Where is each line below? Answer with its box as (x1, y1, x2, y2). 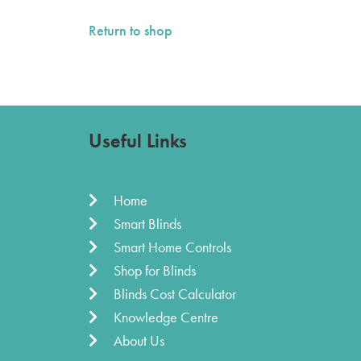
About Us (113, 331, 164, 350)
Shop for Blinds (113, 261, 196, 280)
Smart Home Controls (113, 238, 231, 256)
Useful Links (88, 128, 187, 153)
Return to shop (88, 21, 172, 39)
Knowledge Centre (113, 308, 218, 326)
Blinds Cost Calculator (113, 284, 236, 303)
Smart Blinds (113, 214, 181, 233)
